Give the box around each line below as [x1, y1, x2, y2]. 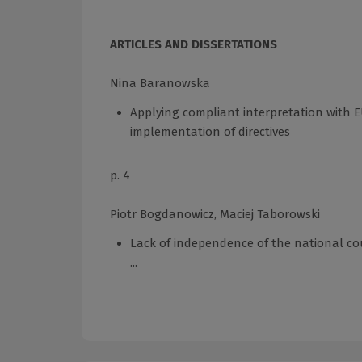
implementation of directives [130, 124, 290, 139]
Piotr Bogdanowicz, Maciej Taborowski [110, 206, 320, 221]
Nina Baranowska [110, 75, 210, 90]
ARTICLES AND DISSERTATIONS [110, 36, 277, 52]
